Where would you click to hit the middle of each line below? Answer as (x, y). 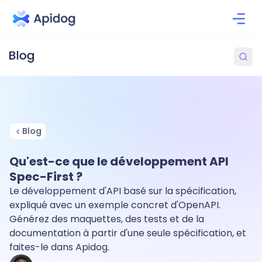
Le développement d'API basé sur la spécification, (123, 191)
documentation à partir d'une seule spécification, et (128, 233)
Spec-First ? (46, 177)
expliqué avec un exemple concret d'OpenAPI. (115, 205)
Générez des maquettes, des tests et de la (107, 219)
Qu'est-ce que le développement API (119, 161)
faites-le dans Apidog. (59, 247)
